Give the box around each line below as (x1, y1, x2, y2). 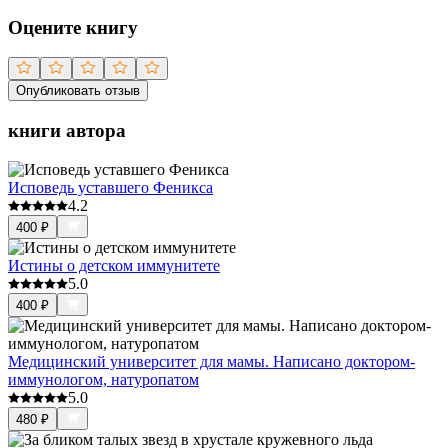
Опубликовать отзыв (16, 83, 140, 99)
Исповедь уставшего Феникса (8, 178, 213, 196)
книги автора (8, 120, 126, 142)
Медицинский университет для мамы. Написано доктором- (8, 352, 415, 370)
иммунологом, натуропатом (8, 370, 199, 388)
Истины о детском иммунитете (8, 256, 220, 274)
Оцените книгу (8, 16, 138, 38)
